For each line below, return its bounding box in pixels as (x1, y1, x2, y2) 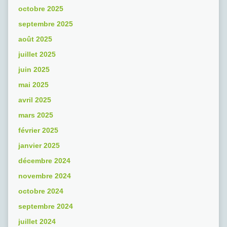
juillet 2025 (18, 50, 56, 59)
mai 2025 (18, 81, 49, 89)
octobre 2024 (18, 187, 63, 196)
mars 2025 (18, 111, 53, 120)
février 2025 (18, 126, 58, 135)
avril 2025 (18, 96, 51, 104)
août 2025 (18, 35, 52, 44)
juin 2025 (18, 65, 50, 74)
